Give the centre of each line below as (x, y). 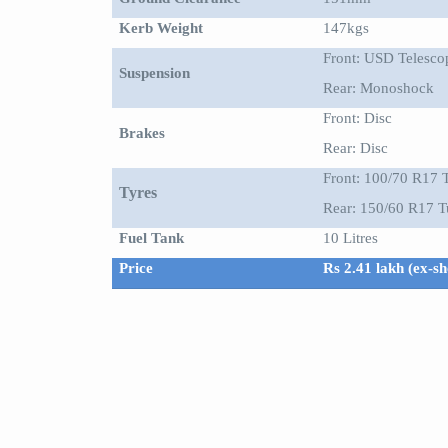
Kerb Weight (161, 27)
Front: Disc (358, 117)
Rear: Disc (356, 148)
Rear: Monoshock (379, 88)
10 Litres (351, 237)
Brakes (142, 132)
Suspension (155, 72)
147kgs (346, 27)
